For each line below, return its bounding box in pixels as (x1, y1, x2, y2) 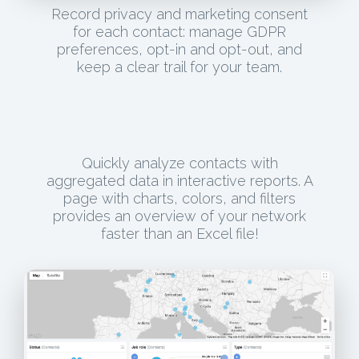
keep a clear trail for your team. (77, 58, 282, 76)
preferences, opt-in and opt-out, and (57, 41, 302, 58)
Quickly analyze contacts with (81, 154, 278, 171)
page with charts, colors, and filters (63, 189, 296, 207)
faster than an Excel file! (100, 224, 259, 242)
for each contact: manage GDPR (73, 23, 286, 41)
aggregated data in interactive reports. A (46, 171, 313, 189)
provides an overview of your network (53, 207, 306, 224)
